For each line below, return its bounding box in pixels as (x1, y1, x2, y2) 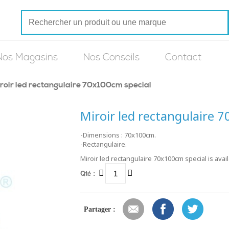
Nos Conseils (83, 52, 140, 63)
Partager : (83, 205, 116, 213)
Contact (165, 52, 201, 63)
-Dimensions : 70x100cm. (80, 130, 156, 140)
